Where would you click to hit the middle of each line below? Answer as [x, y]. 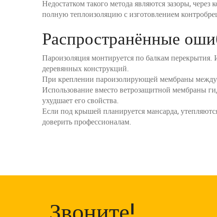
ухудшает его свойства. [80, 101]
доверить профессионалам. [87, 122]
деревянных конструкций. [85, 69]
